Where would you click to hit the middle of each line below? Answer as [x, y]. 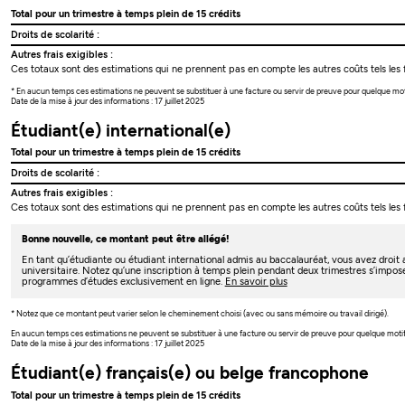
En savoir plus [256, 282]
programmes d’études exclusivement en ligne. [123, 282]
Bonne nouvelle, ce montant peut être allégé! [125, 239]
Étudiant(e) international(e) [121, 130]
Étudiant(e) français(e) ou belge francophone [190, 373]
